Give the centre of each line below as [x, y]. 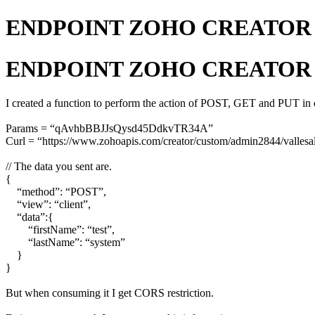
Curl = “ [24, 141]
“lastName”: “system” [65, 243]
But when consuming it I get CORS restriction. [110, 293]
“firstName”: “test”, [60, 230]
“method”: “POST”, [56, 192]
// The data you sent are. [59, 167]
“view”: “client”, [48, 205]
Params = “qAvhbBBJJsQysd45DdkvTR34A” [109, 129]
